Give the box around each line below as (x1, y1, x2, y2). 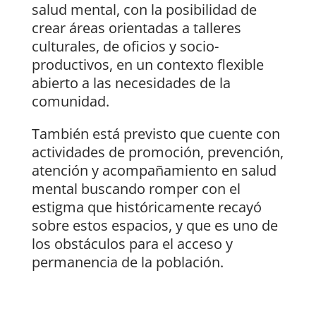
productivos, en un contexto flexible (31, 55, 264, 75)
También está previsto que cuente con (31, 124, 280, 144)
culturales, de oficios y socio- (31, 37, 219, 56)
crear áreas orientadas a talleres (31, 18, 241, 38)
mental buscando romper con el (31, 179, 241, 199)
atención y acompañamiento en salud (31, 161, 276, 181)
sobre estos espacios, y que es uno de (31, 216, 278, 236)
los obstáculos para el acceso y (31, 234, 233, 254)
